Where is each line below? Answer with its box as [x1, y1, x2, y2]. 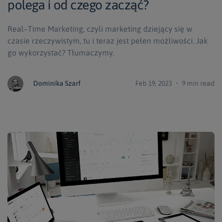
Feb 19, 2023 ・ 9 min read [135, 79, 215, 87]
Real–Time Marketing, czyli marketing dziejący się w [7, 24, 192, 33]
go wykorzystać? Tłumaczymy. [7, 48, 114, 57]
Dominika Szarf [33, 79, 81, 87]
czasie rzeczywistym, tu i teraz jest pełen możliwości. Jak [7, 36, 208, 45]
